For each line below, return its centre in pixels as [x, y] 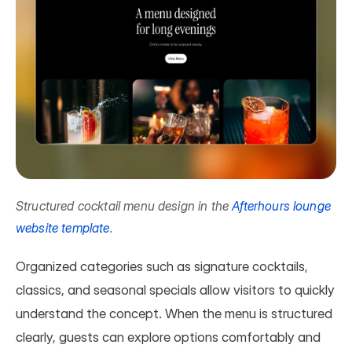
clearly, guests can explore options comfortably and [168, 337]
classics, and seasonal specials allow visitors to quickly [175, 290]
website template [63, 227]
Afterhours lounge [281, 205]
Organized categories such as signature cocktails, [162, 266]
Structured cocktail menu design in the [124, 205]
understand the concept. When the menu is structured [174, 313]
